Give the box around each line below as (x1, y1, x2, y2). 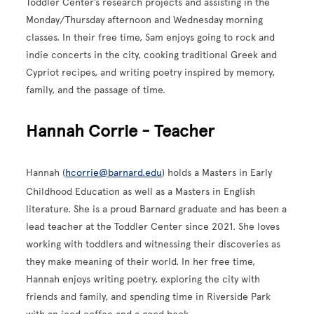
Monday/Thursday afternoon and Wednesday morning (26, 13, 264, 26)
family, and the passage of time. (26, 83, 166, 96)
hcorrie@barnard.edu (65, 166, 163, 179)
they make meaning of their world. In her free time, (26, 255, 256, 268)
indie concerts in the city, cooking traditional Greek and (26, 48, 278, 61)
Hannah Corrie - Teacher (26, 120, 215, 141)
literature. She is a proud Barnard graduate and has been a (26, 203, 287, 215)
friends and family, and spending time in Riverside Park (26, 290, 271, 303)
